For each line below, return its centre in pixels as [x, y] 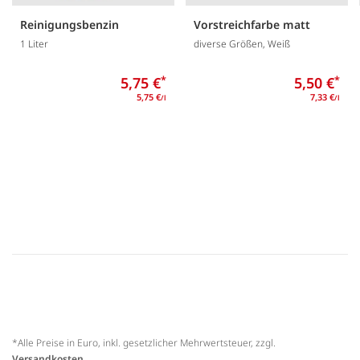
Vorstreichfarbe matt [252, 24]
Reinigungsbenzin [70, 24]
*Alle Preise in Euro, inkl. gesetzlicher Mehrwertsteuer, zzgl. [144, 343]
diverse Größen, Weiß [242, 44]
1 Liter [34, 44]
